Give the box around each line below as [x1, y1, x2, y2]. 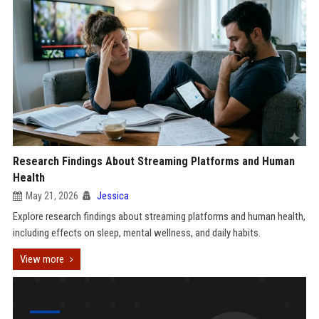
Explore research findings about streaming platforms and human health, [12, 210, 305, 223]
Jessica [96, 190, 129, 202]
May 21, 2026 [25, 190, 78, 202]
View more [19, 253, 64, 266]
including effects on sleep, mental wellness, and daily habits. [12, 226, 261, 239]
